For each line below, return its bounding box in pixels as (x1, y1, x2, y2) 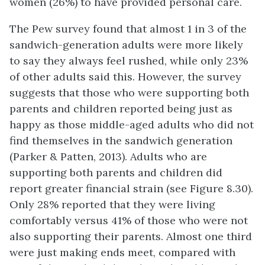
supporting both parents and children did (9, 166, 222, 179)
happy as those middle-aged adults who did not (9, 118, 254, 131)
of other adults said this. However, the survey (9, 70, 241, 83)
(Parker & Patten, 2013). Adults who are (9, 150, 207, 163)
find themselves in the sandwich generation (9, 134, 232, 147)
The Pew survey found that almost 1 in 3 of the (9, 22, 247, 35)
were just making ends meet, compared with (9, 245, 235, 259)
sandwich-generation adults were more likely (9, 38, 243, 51)
